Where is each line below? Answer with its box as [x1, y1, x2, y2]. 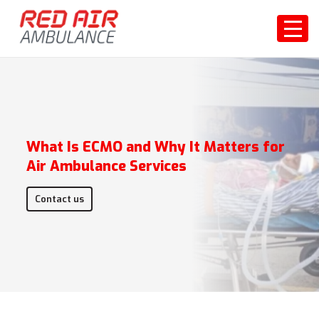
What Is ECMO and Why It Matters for [26, 137, 286, 157]
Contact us [35, 193, 85, 205]
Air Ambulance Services [26, 157, 191, 176]
